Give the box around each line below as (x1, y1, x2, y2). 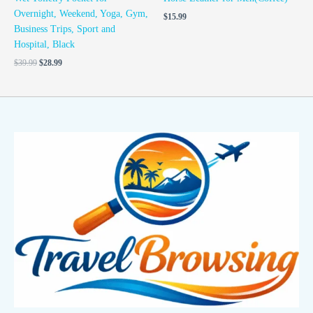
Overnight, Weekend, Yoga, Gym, (14, 8, 148, 20)
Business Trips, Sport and (14, 24, 115, 35)
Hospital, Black (14, 39, 75, 50)
